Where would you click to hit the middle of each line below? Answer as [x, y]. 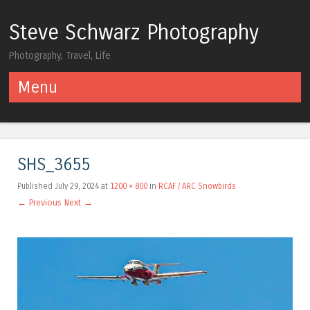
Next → [79, 202]
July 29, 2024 [77, 186]
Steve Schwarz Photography [134, 33]
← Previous [39, 202]
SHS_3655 [54, 165]
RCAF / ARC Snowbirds [197, 186]
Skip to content [46, 110]
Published [36, 186]
